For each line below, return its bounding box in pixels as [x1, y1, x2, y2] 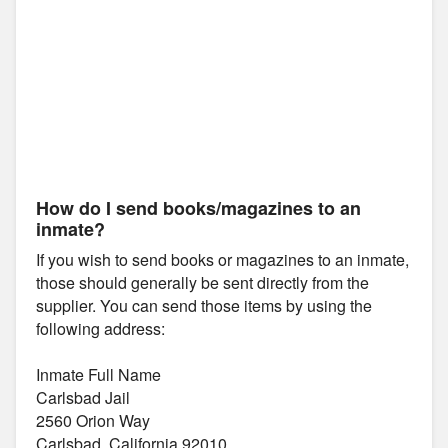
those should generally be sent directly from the [36, 270, 369, 294]
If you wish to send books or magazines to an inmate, [36, 247, 409, 271]
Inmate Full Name [36, 362, 161, 386]
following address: [36, 316, 165, 340]
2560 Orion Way [36, 408, 150, 432]
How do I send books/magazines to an [36, 194, 361, 221]
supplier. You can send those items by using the [36, 293, 372, 317]
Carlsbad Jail [36, 385, 130, 409]
